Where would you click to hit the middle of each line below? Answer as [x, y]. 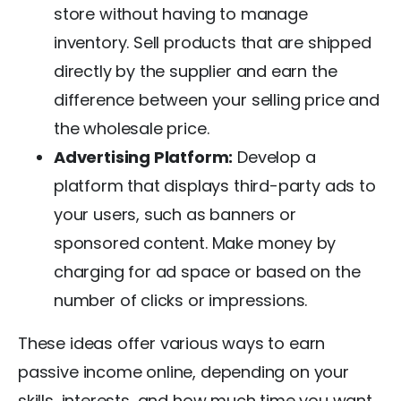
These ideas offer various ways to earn [172, 343]
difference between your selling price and [217, 99]
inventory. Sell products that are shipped [213, 42]
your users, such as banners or [175, 214]
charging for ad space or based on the [207, 271]
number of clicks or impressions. [181, 300]
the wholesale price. [132, 128]
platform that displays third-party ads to [215, 185]
